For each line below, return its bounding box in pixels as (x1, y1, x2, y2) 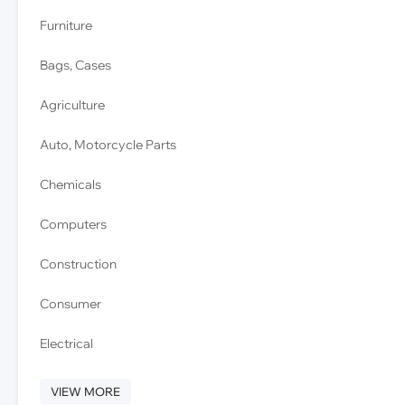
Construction (40, 256, 117, 272)
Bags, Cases (40, 57, 111, 73)
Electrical (40, 335, 93, 352)
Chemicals (40, 176, 101, 193)
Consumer (40, 296, 101, 312)
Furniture (40, 17, 92, 33)
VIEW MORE (51, 384, 120, 399)
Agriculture (40, 97, 105, 113)
